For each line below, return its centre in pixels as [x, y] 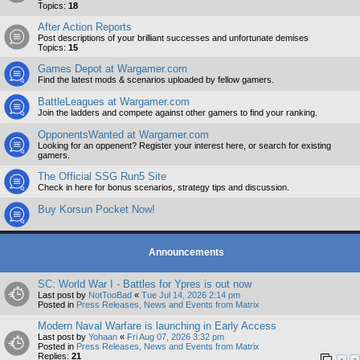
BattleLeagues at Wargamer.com [114, 102]
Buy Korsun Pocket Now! [96, 209]
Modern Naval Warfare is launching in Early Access [157, 326]
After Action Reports [85, 27]
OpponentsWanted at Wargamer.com [123, 135]
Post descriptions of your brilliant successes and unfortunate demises [173, 38]
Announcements [186, 252]
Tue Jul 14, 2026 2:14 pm [191, 295]
